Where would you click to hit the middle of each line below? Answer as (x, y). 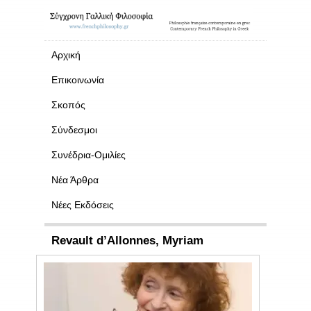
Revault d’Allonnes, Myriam (127, 240)
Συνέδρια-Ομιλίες (89, 154)
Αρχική (66, 54)
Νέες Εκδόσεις (83, 204)
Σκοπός (68, 104)
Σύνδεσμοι (74, 129)
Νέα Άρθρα (75, 179)
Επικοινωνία (78, 79)
